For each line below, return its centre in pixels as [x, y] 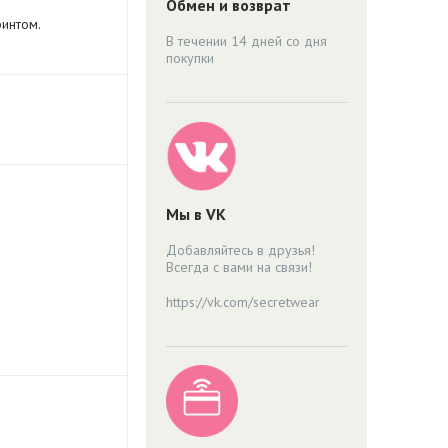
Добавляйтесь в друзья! [240, 249]
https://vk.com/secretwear [242, 301]
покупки [189, 58]
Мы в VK [195, 213]
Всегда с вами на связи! [238, 266]
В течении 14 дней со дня [246, 41]
